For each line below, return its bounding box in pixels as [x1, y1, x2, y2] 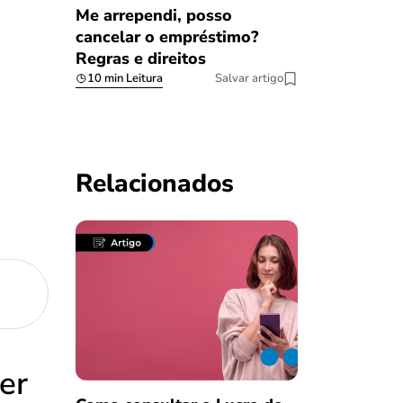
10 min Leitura [86, 70, 163, 87]
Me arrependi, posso [75, 4, 232, 27]
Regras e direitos [75, 48, 206, 70]
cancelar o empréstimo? [75, 26, 258, 49]
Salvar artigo [215, 70, 283, 87]
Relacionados [75, 166, 234, 201]
